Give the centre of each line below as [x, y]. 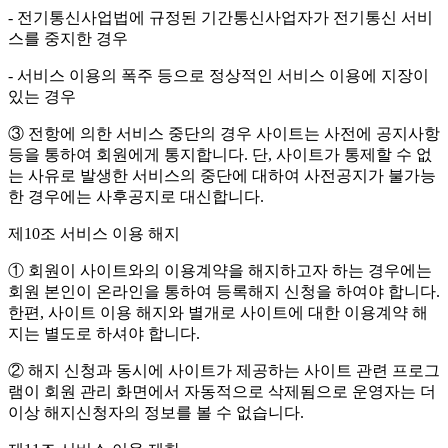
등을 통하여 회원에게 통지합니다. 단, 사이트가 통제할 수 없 [220, 155]
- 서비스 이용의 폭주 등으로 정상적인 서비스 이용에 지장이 [218, 76]
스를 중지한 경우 [68, 39]
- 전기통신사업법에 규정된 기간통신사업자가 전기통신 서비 [220, 18]
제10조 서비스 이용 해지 [94, 234]
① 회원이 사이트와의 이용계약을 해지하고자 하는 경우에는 [220, 271]
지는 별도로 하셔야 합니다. [104, 334]
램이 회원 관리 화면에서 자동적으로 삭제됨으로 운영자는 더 [222, 392]
